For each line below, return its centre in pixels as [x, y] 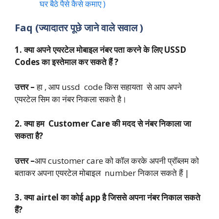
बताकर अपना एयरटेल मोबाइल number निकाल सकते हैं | [102, 173]
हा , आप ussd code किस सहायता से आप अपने [108, 87]
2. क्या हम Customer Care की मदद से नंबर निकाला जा [103, 124]
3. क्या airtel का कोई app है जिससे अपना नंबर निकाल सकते [108, 197]
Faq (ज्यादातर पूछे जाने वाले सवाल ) [79, 28]
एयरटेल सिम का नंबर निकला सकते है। [71, 99]
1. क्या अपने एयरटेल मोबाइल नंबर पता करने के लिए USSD [100, 50]
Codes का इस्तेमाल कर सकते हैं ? [66, 62]
